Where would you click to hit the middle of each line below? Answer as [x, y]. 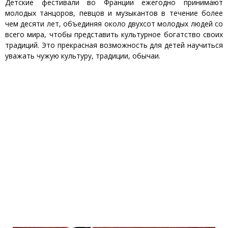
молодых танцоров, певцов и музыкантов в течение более [114, 13]
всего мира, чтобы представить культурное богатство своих [114, 35]
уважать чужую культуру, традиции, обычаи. [83, 56]
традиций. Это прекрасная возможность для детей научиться [114, 45]
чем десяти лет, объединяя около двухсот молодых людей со [114, 24]
